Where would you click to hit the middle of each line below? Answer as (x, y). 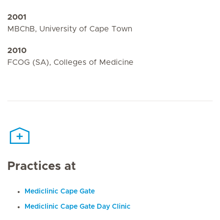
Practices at (42, 166)
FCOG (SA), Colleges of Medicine (70, 62)
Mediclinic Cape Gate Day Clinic (78, 207)
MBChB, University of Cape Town (70, 29)
